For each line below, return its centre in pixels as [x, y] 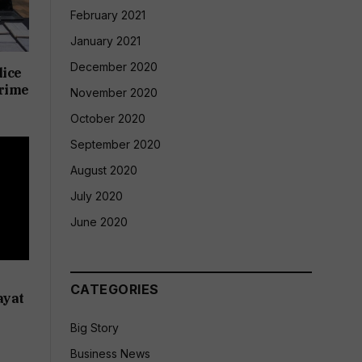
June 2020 [99, 222]
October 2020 [108, 118]
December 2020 [114, 67]
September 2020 [116, 144]
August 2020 [104, 170]
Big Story [95, 328]
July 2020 [97, 196]
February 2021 [108, 15]
